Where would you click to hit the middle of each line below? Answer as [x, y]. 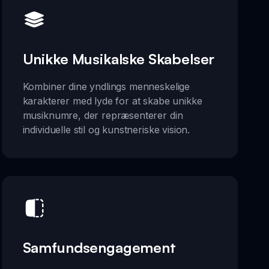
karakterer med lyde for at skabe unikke [112, 101]
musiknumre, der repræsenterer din [103, 115]
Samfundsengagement [99, 247]
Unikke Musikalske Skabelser [119, 59]
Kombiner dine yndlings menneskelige [106, 86]
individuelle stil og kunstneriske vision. [106, 129]
